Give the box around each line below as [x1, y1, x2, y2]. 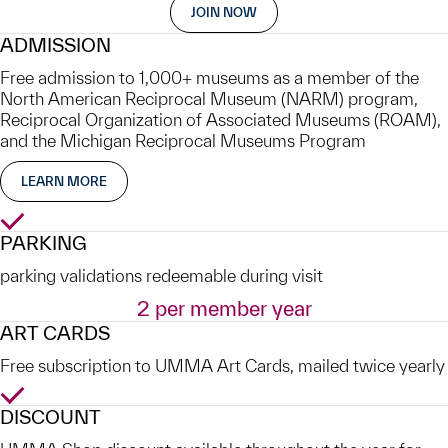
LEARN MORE [21, 174, 107, 190]
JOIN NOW [191, 5, 257, 21]
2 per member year [136, 297, 312, 321]
